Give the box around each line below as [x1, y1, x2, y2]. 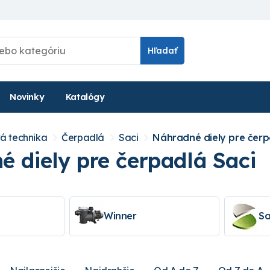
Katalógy [65, 91, 105, 102]
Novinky [10, 91, 45, 102]
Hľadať [148, 45, 177, 56]
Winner [104, 210, 137, 222]
